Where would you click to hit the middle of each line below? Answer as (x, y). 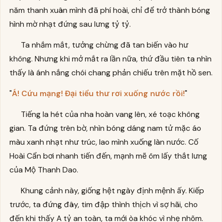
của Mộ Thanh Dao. (44, 170)
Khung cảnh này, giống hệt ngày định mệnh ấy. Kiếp (113, 191)
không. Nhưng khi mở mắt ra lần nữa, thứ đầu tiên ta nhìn (110, 59)
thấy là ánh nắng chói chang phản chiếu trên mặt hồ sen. (111, 73)
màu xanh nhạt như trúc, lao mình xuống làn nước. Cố (104, 142)
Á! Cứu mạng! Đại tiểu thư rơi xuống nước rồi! (98, 94)
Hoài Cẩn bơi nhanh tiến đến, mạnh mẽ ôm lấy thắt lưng (108, 156)
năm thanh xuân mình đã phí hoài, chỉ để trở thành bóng (110, 10)
